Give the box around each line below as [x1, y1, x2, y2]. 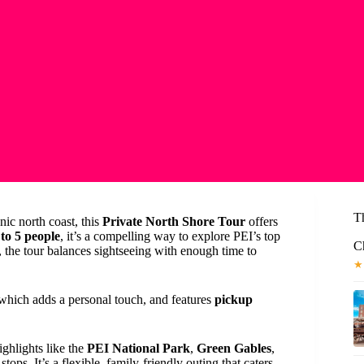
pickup [214, 292, 253, 306]
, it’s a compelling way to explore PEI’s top [60, 229, 280, 243]
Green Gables [197, 341, 271, 355]
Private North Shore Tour [102, 214, 245, 228]
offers [245, 214, 278, 228]
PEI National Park [87, 341, 190, 355]
